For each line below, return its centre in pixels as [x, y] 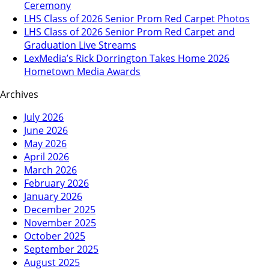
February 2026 [56, 183]
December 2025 [60, 209]
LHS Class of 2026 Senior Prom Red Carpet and [129, 32]
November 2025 [60, 222]
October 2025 [55, 236]
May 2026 [45, 143]
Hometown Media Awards [82, 71]
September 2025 [61, 249]
